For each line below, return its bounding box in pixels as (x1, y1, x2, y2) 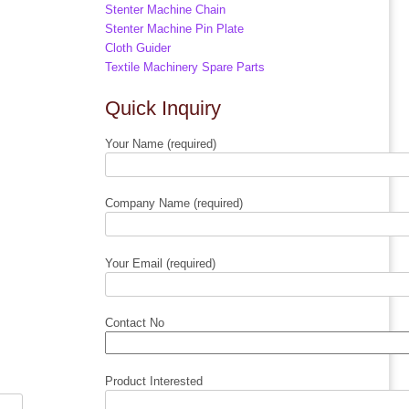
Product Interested (105, 373, 204, 388)
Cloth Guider (105, 41, 172, 56)
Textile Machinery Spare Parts (105, 60, 266, 75)
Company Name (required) (105, 196, 244, 211)
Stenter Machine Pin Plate (105, 22, 245, 37)
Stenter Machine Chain (105, 3, 226, 17)
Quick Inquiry (105, 97, 222, 121)
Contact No (105, 316, 165, 330)
